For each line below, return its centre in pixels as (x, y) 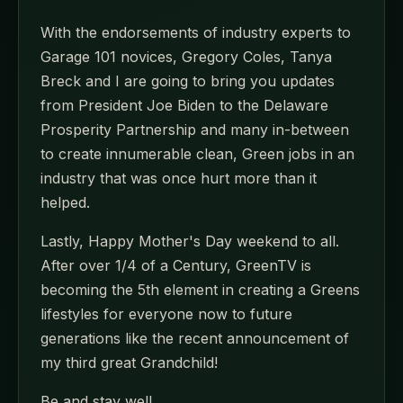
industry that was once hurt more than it (179, 178)
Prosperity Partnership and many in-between (195, 129)
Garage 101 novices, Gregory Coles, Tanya (186, 56)
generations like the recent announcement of (195, 338)
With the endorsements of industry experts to (196, 32)
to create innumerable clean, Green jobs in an (197, 153)
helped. (65, 202)
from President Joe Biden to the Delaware (184, 105)
